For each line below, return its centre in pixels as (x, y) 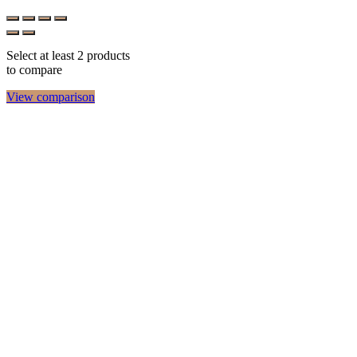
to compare (34, 70)
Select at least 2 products (68, 56)
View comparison (51, 97)
